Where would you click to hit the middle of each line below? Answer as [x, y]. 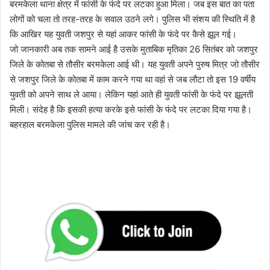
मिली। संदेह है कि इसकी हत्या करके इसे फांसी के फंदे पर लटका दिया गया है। [131, 110]
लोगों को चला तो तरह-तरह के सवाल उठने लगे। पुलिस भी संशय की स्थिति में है [132, 19]
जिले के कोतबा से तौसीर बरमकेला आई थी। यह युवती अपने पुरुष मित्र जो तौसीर [135, 64]
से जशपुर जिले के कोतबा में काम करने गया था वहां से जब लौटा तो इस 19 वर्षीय [133, 80]
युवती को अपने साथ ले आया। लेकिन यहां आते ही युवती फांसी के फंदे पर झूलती [131, 95]
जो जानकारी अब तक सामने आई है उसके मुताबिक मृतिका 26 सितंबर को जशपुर [134, 49]
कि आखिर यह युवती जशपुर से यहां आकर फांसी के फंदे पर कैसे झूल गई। [123, 34]
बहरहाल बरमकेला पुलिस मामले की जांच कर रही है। [90, 125]
